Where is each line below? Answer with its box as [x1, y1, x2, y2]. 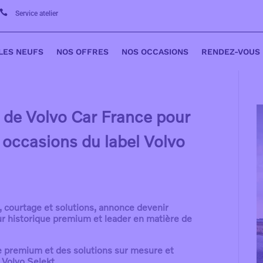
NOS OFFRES [56, 46, 109, 56]
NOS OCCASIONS [122, 46, 188, 56]
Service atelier [15, 9, 59, 18]
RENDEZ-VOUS [201, 46, 260, 56]
